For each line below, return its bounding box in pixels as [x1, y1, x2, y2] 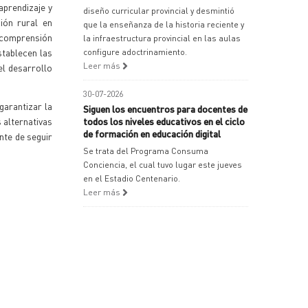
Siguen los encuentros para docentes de [83, 102, 247, 115]
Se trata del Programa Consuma [83, 146, 208, 156]
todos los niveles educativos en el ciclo [83, 115, 245, 127]
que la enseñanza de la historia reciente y [83, 19, 244, 30]
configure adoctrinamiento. [83, 47, 187, 57]
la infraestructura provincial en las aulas [83, 33, 241, 43]
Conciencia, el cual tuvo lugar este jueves [83, 159, 242, 170]
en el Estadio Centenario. [83, 173, 180, 184]
